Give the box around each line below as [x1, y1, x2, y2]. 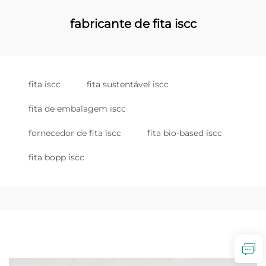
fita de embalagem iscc [28, 103, 126, 114]
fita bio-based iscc [147, 128, 222, 138]
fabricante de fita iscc [69, 17, 197, 31]
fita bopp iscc [28, 152, 84, 163]
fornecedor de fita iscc [28, 128, 121, 138]
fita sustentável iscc [87, 79, 169, 90]
